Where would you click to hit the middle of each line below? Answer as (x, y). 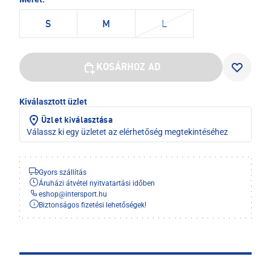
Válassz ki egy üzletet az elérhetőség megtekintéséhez (127, 132)
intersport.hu (86, 194)
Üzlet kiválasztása (77, 121)
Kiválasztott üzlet (53, 102)
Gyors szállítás (63, 173)
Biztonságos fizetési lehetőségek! (93, 205)
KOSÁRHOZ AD (129, 68)
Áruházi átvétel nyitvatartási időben (97, 184)
